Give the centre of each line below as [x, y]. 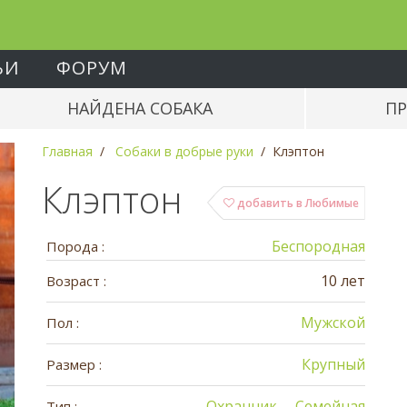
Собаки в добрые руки [184, 151]
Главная [67, 151]
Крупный [334, 364]
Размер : [74, 364]
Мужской [333, 323]
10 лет [343, 281]
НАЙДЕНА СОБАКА [140, 108]
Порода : [75, 246]
